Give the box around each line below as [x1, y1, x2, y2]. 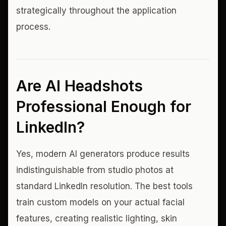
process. [16, 21, 50, 32]
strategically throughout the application [16, 5, 177, 16]
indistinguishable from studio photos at [16, 164, 174, 175]
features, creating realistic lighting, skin [16, 213, 177, 223]
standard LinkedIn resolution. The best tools [16, 181, 193, 191]
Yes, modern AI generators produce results [16, 148, 190, 159]
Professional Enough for [16, 97, 191, 116]
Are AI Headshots [16, 76, 143, 95]
